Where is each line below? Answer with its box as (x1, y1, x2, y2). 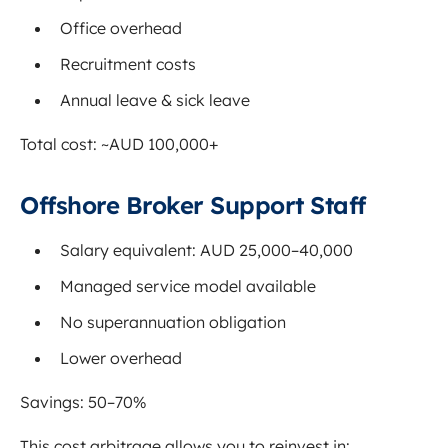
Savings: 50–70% (20, 392, 147, 413)
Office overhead (60, 18, 182, 39)
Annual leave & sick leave (60, 90, 250, 111)
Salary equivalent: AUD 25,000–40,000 (60, 240, 353, 261)
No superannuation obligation (60, 312, 286, 333)
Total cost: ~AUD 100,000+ (20, 134, 218, 155)
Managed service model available (60, 276, 316, 297)
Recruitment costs (60, 54, 196, 75)
